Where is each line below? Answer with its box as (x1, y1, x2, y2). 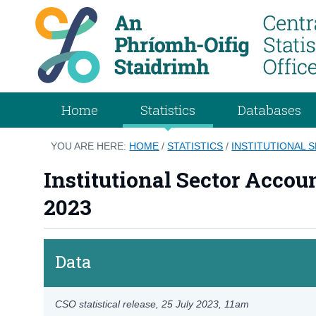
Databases (238, 100, 302, 119)
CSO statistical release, (55, 298, 162, 310)
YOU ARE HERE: (51, 140, 130, 152)
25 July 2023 (162, 298, 219, 310)
